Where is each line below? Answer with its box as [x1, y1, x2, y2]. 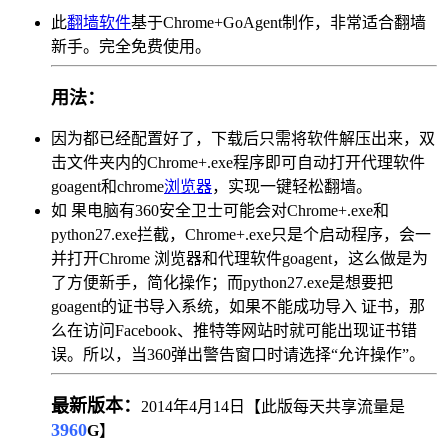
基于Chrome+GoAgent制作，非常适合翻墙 [131, 13, 426, 31]
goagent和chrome [51, 177, 164, 195]
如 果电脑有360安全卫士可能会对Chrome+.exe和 [51, 201, 389, 219]
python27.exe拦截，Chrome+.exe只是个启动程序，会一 [51, 225, 431, 243]
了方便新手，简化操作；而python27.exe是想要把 [51, 273, 393, 291]
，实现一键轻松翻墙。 [212, 177, 372, 195]
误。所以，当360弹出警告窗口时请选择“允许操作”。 [51, 345, 425, 363]
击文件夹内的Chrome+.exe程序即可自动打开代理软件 [51, 153, 425, 171]
